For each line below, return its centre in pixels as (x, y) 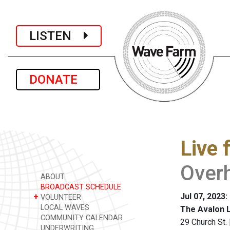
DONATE (58, 80)
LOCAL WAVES (64, 208)
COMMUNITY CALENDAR (81, 218)
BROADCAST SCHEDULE (80, 187)
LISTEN (56, 36)
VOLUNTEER (60, 197)
